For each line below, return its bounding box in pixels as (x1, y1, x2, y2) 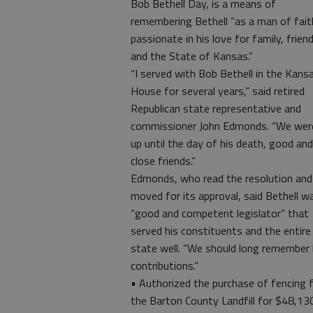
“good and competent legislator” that (131, 205, 309, 221)
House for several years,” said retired (131, 82, 305, 99)
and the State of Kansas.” (131, 48, 253, 64)
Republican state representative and (131, 100, 301, 117)
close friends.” (131, 152, 196, 169)
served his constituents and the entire (131, 222, 311, 239)
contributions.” (131, 257, 198, 274)
